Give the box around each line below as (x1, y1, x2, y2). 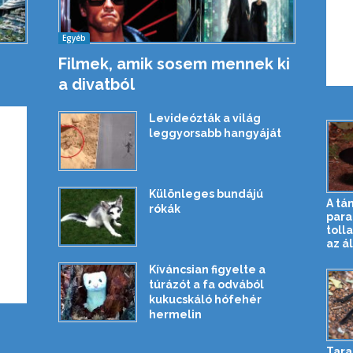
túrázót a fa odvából (148, 277, 264, 291)
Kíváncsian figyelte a (148, 262, 266, 276)
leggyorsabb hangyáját (148, 126, 281, 139)
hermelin (148, 307, 202, 321)
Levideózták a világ (148, 111, 261, 124)
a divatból (58, 74, 135, 94)
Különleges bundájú (148, 187, 263, 200)
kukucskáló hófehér (148, 292, 262, 306)
